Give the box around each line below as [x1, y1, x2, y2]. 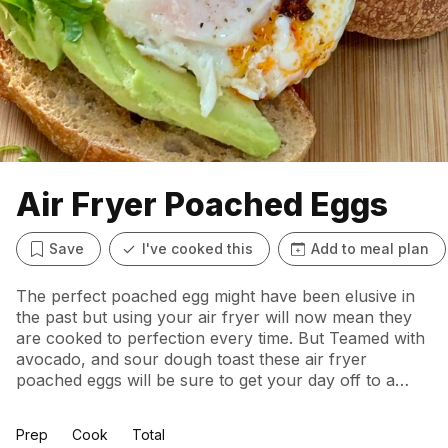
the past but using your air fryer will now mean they [16, 307, 412, 327]
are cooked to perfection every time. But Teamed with [16, 328, 425, 348]
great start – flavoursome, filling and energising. [16, 391, 376, 411]
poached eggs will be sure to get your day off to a [16, 370, 395, 390]
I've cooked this [142, 240, 253, 257]
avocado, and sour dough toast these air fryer [16, 349, 367, 369]
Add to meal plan [311, 240, 429, 257]
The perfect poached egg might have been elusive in [16, 286, 415, 306]
